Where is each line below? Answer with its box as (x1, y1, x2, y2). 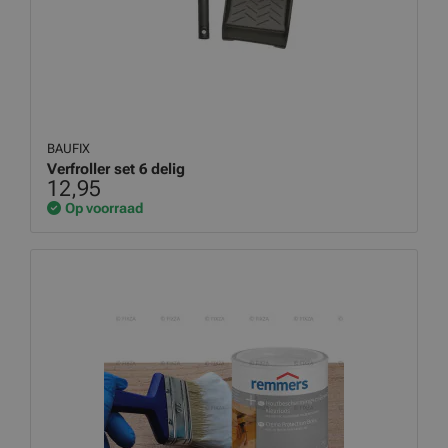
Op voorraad (65, 200, 143, 216)
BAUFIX (47, 141, 93, 156)
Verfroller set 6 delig (47, 160, 185, 178)
